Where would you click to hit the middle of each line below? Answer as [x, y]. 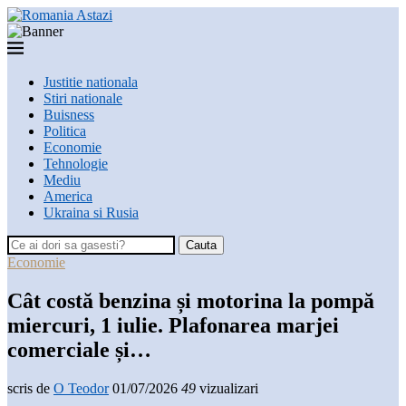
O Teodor [81, 388]
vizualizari [227, 388]
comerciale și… [79, 349]
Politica [65, 131]
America [68, 196]
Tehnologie [76, 164]
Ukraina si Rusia [91, 213]
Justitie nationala [91, 82]
